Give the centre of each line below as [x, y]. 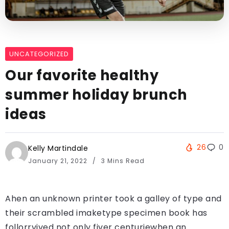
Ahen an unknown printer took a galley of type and [113, 198]
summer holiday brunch [96, 95]
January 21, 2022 [59, 161]
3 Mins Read [122, 161]
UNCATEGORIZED [39, 54]
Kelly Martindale [58, 148]
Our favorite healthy [82, 75]
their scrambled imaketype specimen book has [106, 213]
